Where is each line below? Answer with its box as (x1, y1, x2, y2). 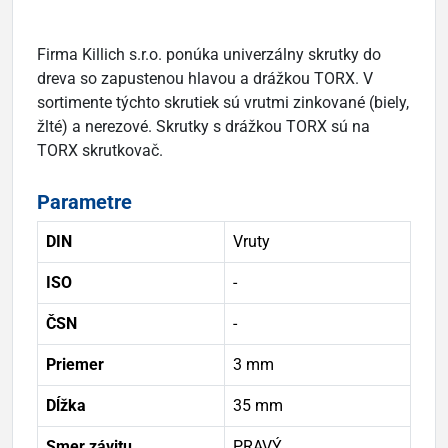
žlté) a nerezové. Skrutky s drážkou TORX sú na (37, 116, 370, 136)
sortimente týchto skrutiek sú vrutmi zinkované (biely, (37, 92, 409, 112)
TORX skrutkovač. (37, 140, 163, 160)
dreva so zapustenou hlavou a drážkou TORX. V (37, 68, 373, 88)
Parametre (37, 189, 132, 214)
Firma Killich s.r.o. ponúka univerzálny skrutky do (37, 44, 381, 64)
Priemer (46, 354, 104, 374)
